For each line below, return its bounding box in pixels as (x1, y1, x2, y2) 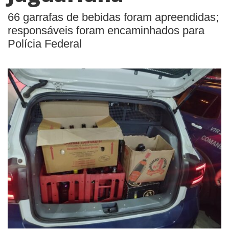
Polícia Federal (8, 37, 82, 50)
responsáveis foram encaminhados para (8, 24, 204, 37)
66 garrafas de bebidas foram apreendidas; (8, 11, 219, 24)
